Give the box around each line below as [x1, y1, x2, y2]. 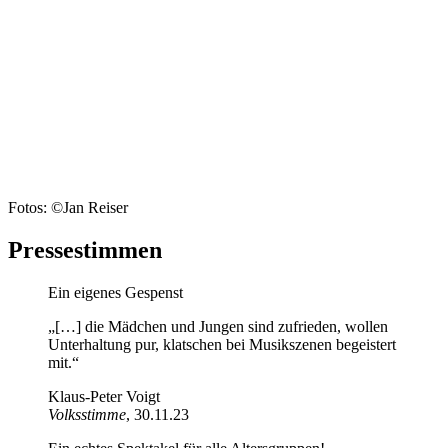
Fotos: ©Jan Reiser [8, 199, 128, 216]
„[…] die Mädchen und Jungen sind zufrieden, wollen [48, 317, 388, 335]
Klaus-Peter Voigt [48, 387, 160, 405]
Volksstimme [48, 405, 126, 423]
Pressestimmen [8, 236, 162, 263]
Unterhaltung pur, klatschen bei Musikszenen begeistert [48, 335, 396, 353]
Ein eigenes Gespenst [48, 283, 183, 301]
